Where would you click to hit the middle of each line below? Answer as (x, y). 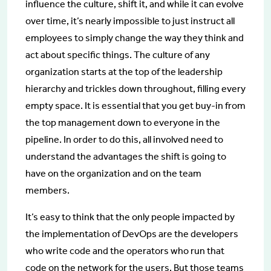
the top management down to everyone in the (123, 122)
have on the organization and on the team (113, 173)
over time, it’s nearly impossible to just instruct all (130, 21)
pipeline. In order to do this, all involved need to (124, 139)
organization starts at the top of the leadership (124, 71)
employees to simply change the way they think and (135, 38)
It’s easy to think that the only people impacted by (130, 217)
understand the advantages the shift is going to (126, 156)
